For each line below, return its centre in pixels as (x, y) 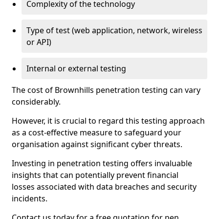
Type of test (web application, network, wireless (114, 30)
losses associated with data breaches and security (104, 187)
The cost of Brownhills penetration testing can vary (106, 90)
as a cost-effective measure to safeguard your (97, 132)
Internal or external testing (76, 68)
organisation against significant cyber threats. (97, 144)
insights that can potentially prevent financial (95, 175)
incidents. (30, 198)
